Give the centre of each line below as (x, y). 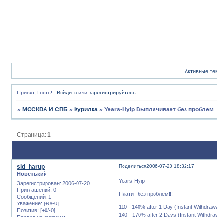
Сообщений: (32, 196)
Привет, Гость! (35, 93)
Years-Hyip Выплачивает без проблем (159, 110)
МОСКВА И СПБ (45, 110)
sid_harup (31, 167)
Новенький (32, 174)
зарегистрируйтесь (112, 93)
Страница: (32, 134)
